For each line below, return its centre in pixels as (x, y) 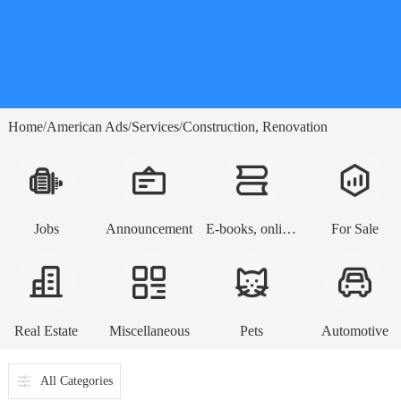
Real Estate (47, 330)
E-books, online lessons (289, 228)
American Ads (87, 126)
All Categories (76, 380)
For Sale (354, 228)
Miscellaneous (149, 330)
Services (155, 126)
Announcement (149, 228)
